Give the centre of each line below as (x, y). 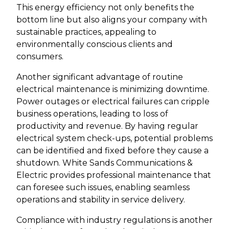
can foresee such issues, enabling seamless (103, 187)
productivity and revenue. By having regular (107, 126)
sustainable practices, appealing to (86, 32)
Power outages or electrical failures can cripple (113, 101)
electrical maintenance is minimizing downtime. (113, 89)
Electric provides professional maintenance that (114, 175)
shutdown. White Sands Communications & (105, 163)
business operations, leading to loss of (92, 113)
